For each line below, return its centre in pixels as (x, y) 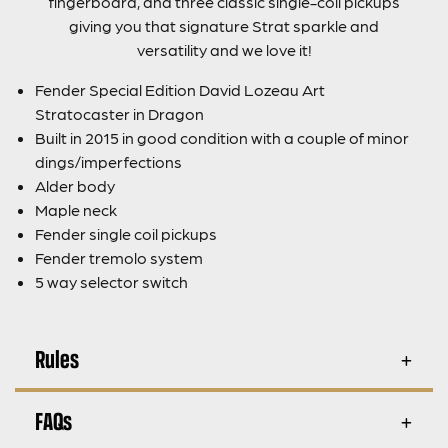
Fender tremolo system (119, 257)
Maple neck (76, 209)
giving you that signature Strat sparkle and (224, 25)
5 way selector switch (111, 281)
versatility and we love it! (224, 49)
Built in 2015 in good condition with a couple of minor (222, 137)
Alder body (75, 185)
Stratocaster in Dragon (119, 113)
